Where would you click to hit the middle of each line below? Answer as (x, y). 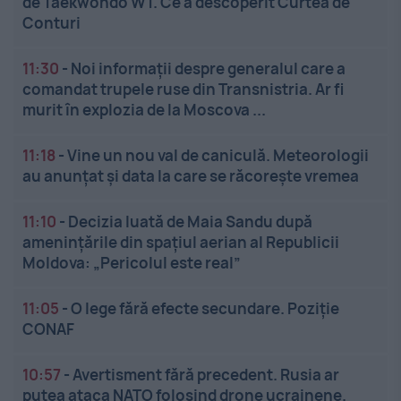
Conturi (51, 22)
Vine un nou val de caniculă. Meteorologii (218, 155)
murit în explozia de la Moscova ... (144, 109)
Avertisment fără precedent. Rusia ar (206, 374)
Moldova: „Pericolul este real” (132, 262)
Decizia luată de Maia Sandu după (190, 221)
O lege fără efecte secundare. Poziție (205, 308)
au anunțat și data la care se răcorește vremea (191, 175)
